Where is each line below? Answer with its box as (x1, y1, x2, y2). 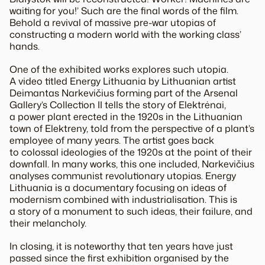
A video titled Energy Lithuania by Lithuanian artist (9, 74, 236, 88)
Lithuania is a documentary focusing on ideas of (9, 180, 227, 194)
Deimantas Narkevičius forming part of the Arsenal (9, 86, 238, 99)
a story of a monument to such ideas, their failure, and (9, 204, 253, 218)
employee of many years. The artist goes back (9, 133, 214, 147)
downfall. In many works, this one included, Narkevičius (9, 157, 254, 170)
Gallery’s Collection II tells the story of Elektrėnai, (9, 98, 226, 111)
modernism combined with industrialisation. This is (9, 192, 237, 206)
